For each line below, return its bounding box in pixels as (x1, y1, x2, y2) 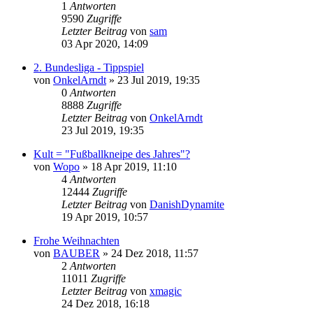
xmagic (150, 284, 182, 297)
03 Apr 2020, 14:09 (61, 37, 148, 50)
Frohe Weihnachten (34, 234, 119, 247)
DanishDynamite (150, 198, 224, 210)
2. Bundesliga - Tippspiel (34, 61, 144, 73)
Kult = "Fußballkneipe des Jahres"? (34, 147, 190, 160)
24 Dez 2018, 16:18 (61, 297, 150, 310)
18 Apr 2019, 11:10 (91, 160, 177, 173)
